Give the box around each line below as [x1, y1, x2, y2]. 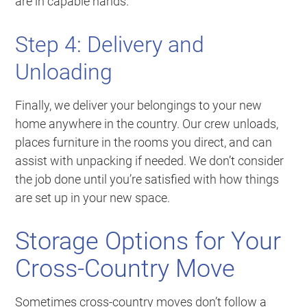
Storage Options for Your [15, 227, 282, 256]
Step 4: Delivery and [15, 32, 205, 58]
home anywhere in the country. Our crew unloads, [15, 116, 279, 132]
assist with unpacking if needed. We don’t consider [15, 153, 284, 169]
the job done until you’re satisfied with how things [15, 172, 280, 187]
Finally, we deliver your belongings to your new [15, 98, 262, 113]
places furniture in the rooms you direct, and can [15, 135, 273, 150]
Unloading [15, 59, 113, 86]
